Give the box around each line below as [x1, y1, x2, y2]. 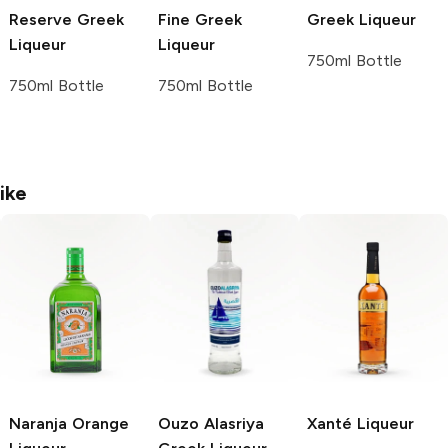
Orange [67, 413, 129, 433]
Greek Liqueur [307, 9, 416, 29]
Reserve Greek [9, 9, 124, 29]
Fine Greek [158, 9, 242, 29]
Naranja [9, 413, 67, 433]
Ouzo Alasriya [158, 413, 264, 433]
